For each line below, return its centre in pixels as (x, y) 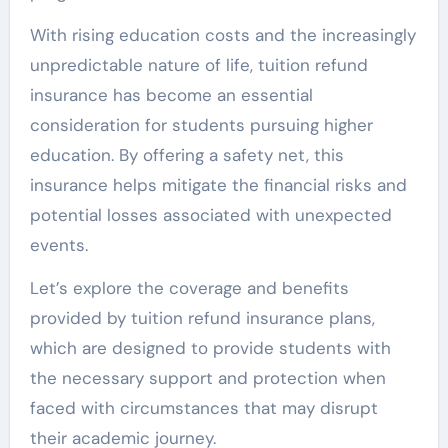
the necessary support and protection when (207, 377)
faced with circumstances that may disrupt (203, 407)
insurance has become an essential (171, 94)
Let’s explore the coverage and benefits (189, 287)
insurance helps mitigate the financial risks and (218, 184)
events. (58, 244)
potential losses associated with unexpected (210, 214)
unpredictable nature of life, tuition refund (198, 64)
